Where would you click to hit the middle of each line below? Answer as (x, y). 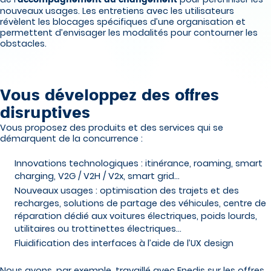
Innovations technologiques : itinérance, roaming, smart (139, 163)
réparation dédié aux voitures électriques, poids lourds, (136, 216)
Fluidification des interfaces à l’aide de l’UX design (124, 243)
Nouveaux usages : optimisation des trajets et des (127, 191)
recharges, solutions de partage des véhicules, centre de (140, 204)
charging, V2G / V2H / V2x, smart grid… (97, 176)
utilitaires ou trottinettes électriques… (98, 229)
